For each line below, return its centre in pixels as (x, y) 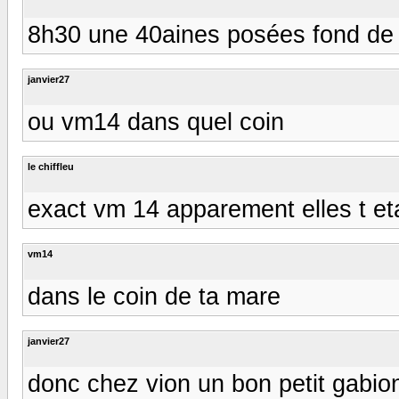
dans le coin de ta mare (154, 296)
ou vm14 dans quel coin (156, 122)
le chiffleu (51, 166)
